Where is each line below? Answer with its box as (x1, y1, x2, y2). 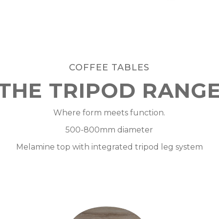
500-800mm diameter (66, 125, 153, 134)
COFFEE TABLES (69, 62, 150, 73)
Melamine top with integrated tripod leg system (16, 142, 203, 152)
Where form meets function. (53, 108, 166, 117)
